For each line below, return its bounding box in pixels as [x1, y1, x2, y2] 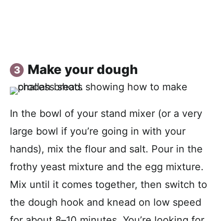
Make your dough [28, 61, 138, 77]
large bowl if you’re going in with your [10, 125, 185, 137]
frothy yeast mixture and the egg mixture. [10, 160, 204, 173]
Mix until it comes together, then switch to [10, 178, 207, 190]
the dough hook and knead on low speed [10, 196, 201, 208]
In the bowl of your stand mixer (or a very [10, 107, 202, 119]
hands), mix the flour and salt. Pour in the [10, 143, 203, 155]
